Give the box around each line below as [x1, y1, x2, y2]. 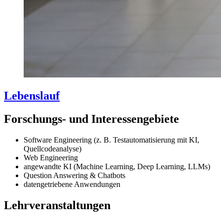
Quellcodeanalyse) [24, 144, 81, 153]
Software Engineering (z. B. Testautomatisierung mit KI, [24, 135, 199, 144]
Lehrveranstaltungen [4, 198, 110, 212]
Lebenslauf [4, 89, 60, 103]
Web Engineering [24, 153, 78, 162]
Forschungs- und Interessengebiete [4, 112, 179, 125]
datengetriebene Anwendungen [24, 180, 120, 188]
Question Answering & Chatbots [24, 171, 125, 180]
